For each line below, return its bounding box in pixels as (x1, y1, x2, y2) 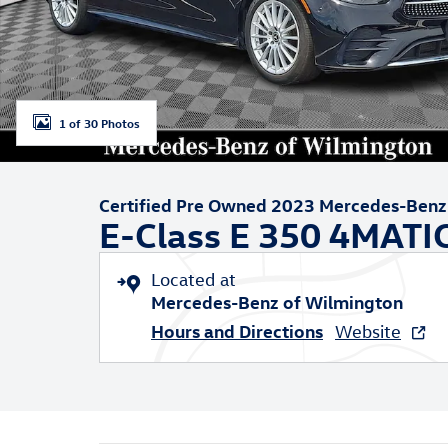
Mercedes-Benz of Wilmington (151, 290, 403, 313)
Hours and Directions (151, 319, 323, 342)
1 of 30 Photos (59, 114, 140, 131)
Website (335, 321, 401, 342)
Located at (151, 269, 236, 290)
